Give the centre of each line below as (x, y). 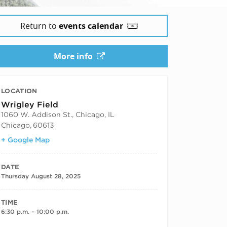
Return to (40, 26)
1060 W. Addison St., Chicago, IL (58, 114)
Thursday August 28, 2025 (41, 176)
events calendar (91, 26)
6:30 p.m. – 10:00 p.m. (35, 211)
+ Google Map (25, 140)
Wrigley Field (30, 104)
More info (73, 56)
